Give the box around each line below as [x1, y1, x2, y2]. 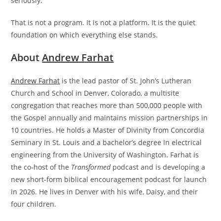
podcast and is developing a [110, 162, 206, 172]
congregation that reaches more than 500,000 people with [11, 101, 203, 110]
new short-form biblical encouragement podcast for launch [11, 175, 207, 184]
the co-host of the [11, 162, 72, 172]
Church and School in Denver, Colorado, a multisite [11, 88, 180, 98]
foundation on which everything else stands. [11, 30, 158, 39]
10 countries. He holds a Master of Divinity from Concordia [11, 125, 205, 135]
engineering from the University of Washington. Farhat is [11, 150, 199, 159]
